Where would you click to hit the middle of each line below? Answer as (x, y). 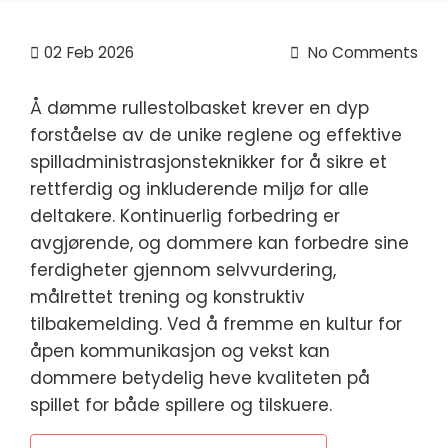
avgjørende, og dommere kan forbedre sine (219, 243)
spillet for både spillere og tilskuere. (181, 405)
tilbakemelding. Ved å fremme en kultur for (216, 324)
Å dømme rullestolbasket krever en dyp (199, 108)
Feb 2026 (100, 52)
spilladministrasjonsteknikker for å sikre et (208, 162)
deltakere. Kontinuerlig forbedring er (185, 216)
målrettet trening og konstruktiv (167, 297)
